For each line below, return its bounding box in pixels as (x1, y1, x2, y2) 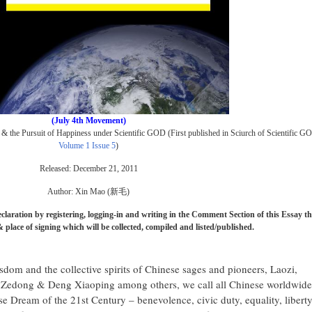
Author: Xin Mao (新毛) (47, 187, 130, 196)
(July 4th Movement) (51, 116, 126, 125)
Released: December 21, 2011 (39, 164, 138, 173)
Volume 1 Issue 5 (58, 141, 116, 150)
